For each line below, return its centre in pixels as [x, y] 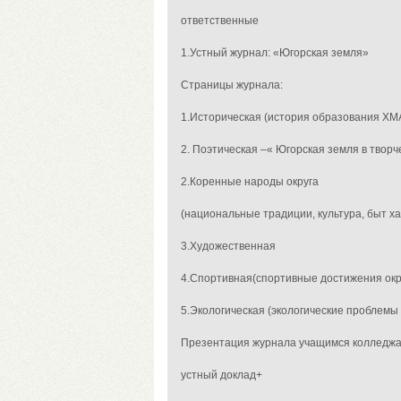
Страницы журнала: [232, 85]
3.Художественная [228, 246]
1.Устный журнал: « [230, 53]
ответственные [220, 21]
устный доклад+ [222, 375]
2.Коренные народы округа [250, 182]
